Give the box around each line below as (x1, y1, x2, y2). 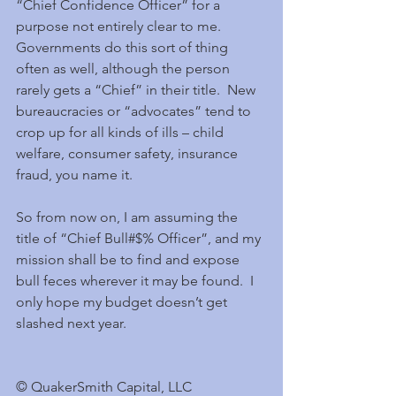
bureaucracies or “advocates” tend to (16, 103, 255, 119)
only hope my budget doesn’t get (16, 293, 231, 310)
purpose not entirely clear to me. (16, 18, 228, 34)
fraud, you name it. (16, 166, 133, 183)
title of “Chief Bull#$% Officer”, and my (16, 230, 264, 247)
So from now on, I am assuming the (16, 209, 241, 225)
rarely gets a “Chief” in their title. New (16, 81, 259, 98)
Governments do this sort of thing (16, 39, 232, 56)
